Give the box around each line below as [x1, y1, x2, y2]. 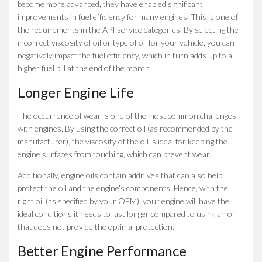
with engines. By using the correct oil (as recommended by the [18, 123, 233, 133]
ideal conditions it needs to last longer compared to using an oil [18, 208, 236, 219]
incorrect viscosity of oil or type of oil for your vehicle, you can [18, 37, 235, 47]
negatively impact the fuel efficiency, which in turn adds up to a [18, 50, 232, 60]
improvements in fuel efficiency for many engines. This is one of [18, 11, 238, 22]
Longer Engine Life [18, 83, 134, 101]
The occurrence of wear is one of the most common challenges [18, 110, 236, 120]
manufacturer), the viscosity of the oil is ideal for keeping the [18, 136, 227, 146]
